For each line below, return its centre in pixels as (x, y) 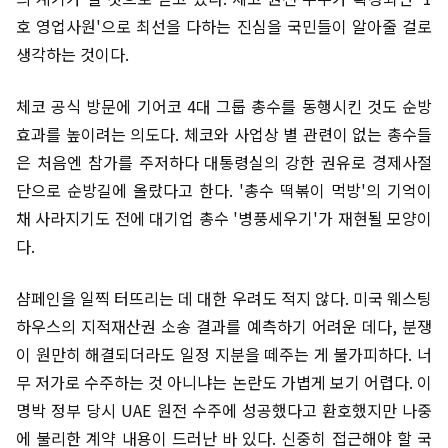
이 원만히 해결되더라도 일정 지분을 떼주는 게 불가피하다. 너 (224, 354)
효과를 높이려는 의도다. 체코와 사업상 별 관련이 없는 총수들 (224, 134)
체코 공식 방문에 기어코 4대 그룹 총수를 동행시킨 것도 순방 (224, 106)
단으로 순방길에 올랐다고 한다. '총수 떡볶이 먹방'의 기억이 (224, 190)
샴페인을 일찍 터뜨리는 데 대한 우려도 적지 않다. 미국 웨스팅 (224, 298)
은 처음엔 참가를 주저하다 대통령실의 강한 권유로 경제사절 (224, 162)
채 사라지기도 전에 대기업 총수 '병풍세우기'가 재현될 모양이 (224, 218)
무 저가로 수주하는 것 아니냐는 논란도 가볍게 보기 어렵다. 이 (224, 382)
